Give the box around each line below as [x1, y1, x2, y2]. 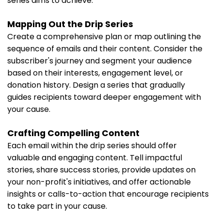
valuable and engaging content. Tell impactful [7, 152, 182, 163]
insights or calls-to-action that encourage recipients [7, 188, 209, 200]
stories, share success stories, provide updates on [7, 164, 196, 175]
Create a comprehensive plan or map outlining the [7, 31, 201, 42]
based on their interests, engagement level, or [7, 67, 183, 78]
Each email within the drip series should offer [7, 139, 177, 151]
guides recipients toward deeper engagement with [7, 91, 201, 103]
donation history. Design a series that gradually [7, 79, 185, 91]
